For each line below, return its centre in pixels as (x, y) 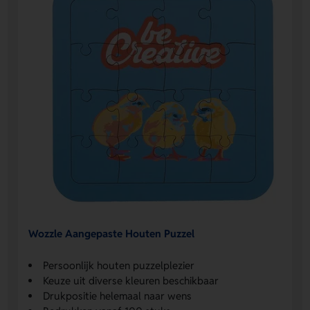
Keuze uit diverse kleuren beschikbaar (131, 280)
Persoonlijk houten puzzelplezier (119, 265)
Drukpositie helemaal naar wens (118, 295)
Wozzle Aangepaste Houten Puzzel (112, 234)
